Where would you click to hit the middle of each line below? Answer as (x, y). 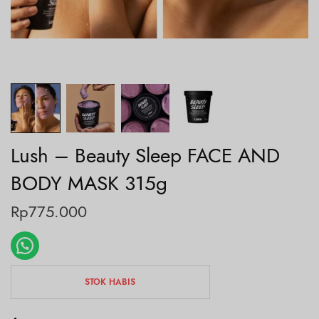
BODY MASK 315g (89, 183)
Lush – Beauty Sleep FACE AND (145, 156)
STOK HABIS (110, 282)
